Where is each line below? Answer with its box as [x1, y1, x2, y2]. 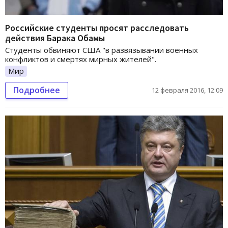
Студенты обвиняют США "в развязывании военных [5, 44, 198, 55]
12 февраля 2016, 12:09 [152, 85, 223, 95]
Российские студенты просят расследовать [5, 21, 189, 34]
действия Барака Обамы [5, 32, 105, 44]
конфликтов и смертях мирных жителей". [5, 53, 156, 64]
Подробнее [13, 84, 60, 96]
